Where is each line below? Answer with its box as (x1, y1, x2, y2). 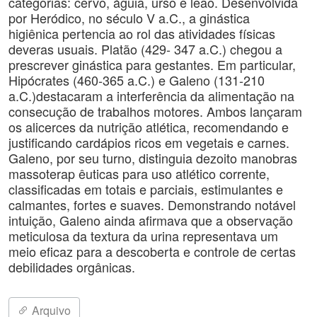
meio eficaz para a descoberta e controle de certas (8, 242, 296, 260)
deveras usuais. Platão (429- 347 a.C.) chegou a (8, 40, 282, 58)
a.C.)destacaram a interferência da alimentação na (8, 86, 294, 105)
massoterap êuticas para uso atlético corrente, (8, 164, 270, 183)
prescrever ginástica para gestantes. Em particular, (8, 55, 296, 74)
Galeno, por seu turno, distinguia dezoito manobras (8, 149, 297, 167)
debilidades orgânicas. (8, 258, 135, 276)
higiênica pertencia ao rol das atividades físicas (8, 24, 275, 42)
